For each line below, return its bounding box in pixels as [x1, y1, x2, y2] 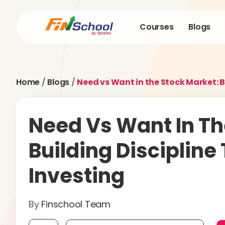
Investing [29, 161, 125, 190]
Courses [140, 21, 174, 33]
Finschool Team [41, 197, 110, 210]
